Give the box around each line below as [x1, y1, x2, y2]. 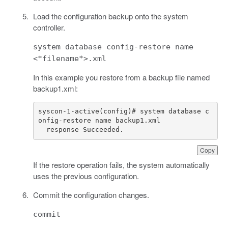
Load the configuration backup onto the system [33, 10, 188, 21]
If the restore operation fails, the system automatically [33, 159, 210, 170]
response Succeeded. [46, 126, 124, 134]
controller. [33, 21, 65, 33]
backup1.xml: [33, 82, 78, 94]
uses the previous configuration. [33, 170, 139, 181]
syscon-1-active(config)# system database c [38, 107, 209, 116]
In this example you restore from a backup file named [33, 71, 210, 82]
